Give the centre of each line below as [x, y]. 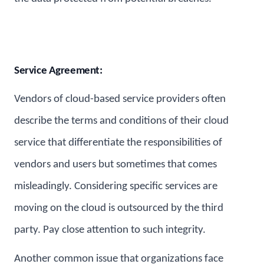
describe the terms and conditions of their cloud [121, 121]
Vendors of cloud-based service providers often [120, 100]
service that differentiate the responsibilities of [118, 143]
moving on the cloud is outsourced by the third [119, 209]
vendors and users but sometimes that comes [115, 165]
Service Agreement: [58, 71]
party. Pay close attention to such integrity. [110, 230]
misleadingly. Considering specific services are [116, 187]
